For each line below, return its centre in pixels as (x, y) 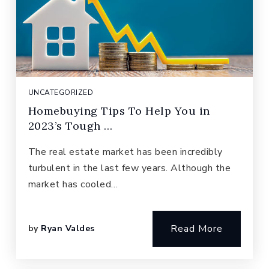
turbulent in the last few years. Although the (129, 168)
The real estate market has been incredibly (125, 152)
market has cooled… (73, 184)
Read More (197, 229)
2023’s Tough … (70, 126)
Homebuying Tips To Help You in (119, 111)
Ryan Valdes (68, 228)
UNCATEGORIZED (61, 92)
